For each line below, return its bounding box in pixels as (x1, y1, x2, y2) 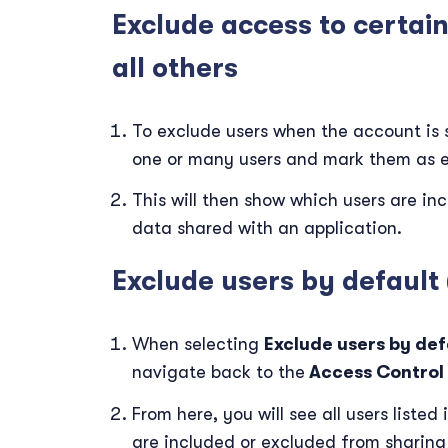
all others (112, 52, 238, 84)
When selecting (132, 334, 264, 354)
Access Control (305, 362, 444, 382)
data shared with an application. (132, 218, 402, 238)
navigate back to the (132, 362, 305, 382)
